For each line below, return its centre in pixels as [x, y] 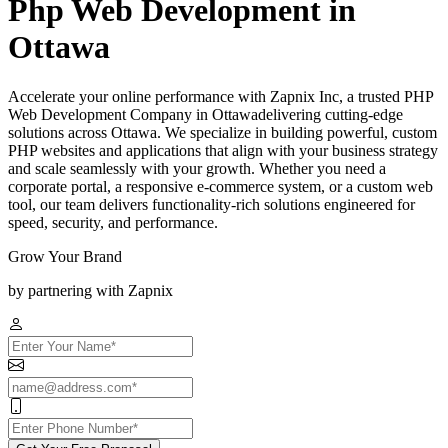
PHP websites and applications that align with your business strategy [223, 150]
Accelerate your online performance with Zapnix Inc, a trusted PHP [220, 96]
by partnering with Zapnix [90, 290]
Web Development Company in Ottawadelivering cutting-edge [205, 114]
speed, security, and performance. [113, 222]
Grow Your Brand [65, 256]
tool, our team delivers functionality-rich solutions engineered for [211, 204]
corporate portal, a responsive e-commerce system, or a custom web [220, 186]
